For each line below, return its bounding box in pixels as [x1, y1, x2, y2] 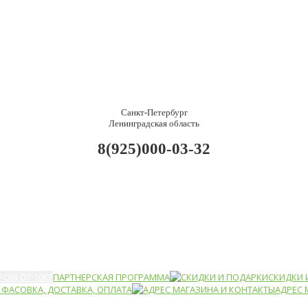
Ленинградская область [109, 118, 199, 129]
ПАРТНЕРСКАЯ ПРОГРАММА [53, 271, 170, 283]
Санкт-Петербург [120, 107, 188, 118]
